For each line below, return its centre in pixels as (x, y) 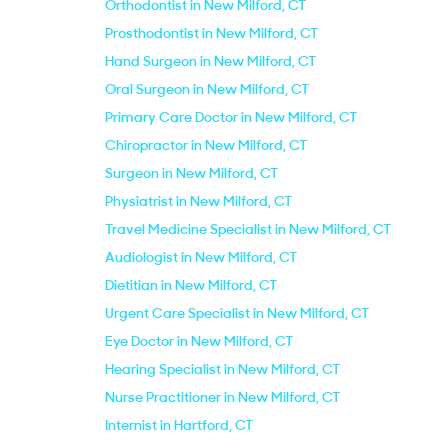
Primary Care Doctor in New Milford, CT (231, 117)
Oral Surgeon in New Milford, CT (207, 89)
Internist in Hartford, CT (179, 425)
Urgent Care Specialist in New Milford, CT (237, 313)
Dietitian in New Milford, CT (191, 285)
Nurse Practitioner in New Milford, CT (222, 397)
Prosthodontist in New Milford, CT (211, 33)
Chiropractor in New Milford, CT (206, 145)
